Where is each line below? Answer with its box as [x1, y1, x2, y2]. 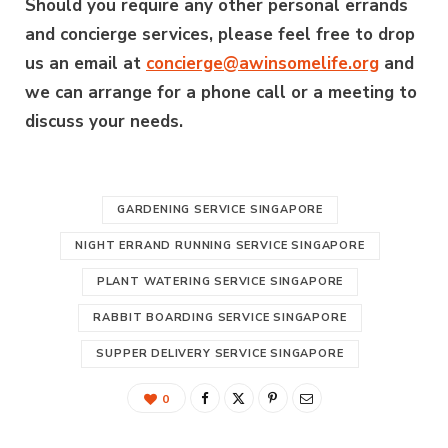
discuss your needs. [25, 109, 183, 133]
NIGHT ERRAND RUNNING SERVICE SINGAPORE [75, 237, 365, 253]
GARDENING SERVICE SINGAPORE [116, 201, 324, 217]
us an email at [25, 51, 146, 75]
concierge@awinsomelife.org [146, 51, 379, 75]
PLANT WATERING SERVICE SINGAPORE [96, 273, 344, 289]
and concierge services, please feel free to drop [25, 22, 415, 46]
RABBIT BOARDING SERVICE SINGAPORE [93, 309, 347, 325]
